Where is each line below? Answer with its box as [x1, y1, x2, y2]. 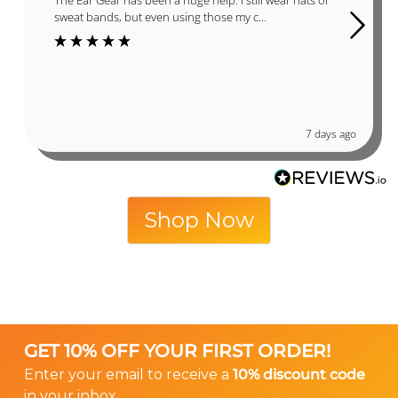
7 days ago [306, 125, 356, 141]
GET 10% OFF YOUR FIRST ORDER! [24, 339, 330, 362]
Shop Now [144, 206, 254, 233]
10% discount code [233, 365, 365, 383]
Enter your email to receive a [24, 365, 233, 383]
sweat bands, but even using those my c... [54, 8, 267, 25]
